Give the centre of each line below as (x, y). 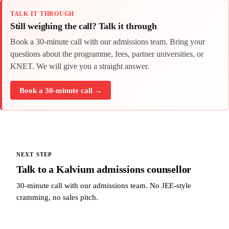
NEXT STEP (34, 155)
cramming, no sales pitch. (57, 198)
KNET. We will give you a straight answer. (80, 66)
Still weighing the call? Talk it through (84, 26)
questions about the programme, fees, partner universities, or (107, 54)
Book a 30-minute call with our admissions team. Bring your (108, 41)
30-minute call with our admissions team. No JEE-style (104, 186)
